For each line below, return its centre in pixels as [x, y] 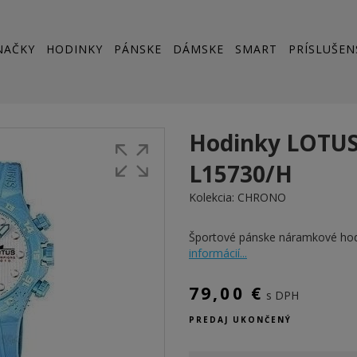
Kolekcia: [213, 197]
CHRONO [262, 197]
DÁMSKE [198, 49]
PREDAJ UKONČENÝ [240, 320]
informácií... [218, 253]
